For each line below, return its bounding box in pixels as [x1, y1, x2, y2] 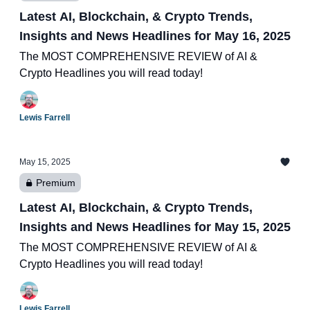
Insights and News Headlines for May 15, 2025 [19, 220, 291, 234]
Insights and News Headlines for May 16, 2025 [19, 29, 291, 43]
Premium [36, 177, 75, 188]
